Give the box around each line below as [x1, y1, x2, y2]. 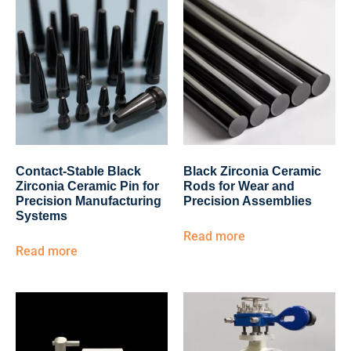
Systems [16, 209, 67, 223]
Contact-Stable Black [16, 165, 141, 178]
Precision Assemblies [183, 194, 312, 208]
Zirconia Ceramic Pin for [16, 179, 159, 193]
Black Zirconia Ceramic [183, 165, 321, 178]
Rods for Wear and [183, 179, 295, 193]
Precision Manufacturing [16, 194, 161, 208]
